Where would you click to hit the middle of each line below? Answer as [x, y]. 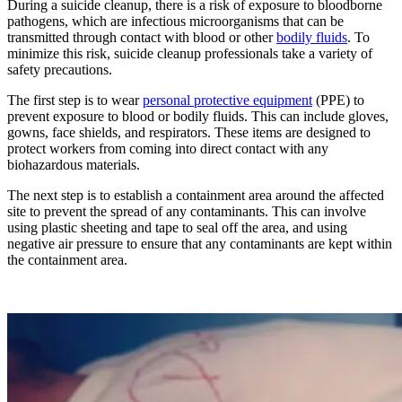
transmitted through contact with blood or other [142, 38]
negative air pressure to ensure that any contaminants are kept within [200, 244]
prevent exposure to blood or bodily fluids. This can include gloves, [198, 117]
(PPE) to [338, 100]
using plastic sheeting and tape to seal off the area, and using [177, 228]
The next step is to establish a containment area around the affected [196, 196]
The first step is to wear [75, 100]
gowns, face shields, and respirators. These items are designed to [189, 133]
